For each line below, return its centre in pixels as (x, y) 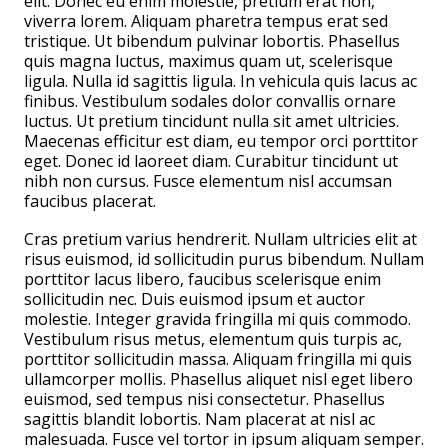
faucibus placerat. (90, 201)
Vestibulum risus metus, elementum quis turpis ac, (213, 339)
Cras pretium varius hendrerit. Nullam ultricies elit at (220, 239)
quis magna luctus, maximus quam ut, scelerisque (208, 61)
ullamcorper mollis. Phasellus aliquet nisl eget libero (218, 379)
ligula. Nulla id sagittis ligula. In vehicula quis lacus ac (220, 81)
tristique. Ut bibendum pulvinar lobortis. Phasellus (212, 41)
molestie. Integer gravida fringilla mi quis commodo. (217, 319)
